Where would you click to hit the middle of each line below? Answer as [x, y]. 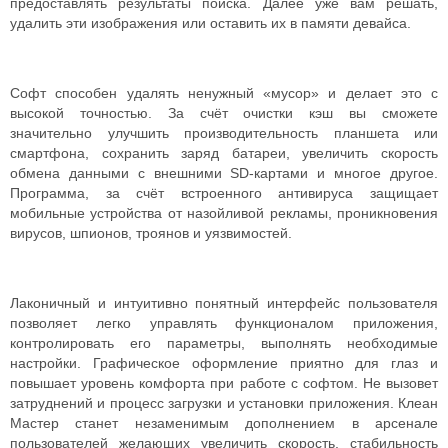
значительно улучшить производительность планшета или [224, 133]
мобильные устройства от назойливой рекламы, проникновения [224, 213]
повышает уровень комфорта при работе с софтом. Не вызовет [224, 383]
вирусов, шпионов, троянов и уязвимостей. [151, 233]
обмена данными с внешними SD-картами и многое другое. [224, 173]
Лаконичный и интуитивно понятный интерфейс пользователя [224, 303]
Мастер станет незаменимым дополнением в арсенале [224, 423]
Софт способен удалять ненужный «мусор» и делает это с [224, 93]
